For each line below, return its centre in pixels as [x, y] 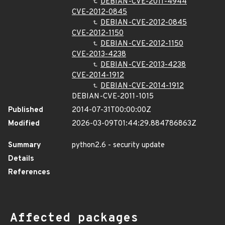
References [29, 173]
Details [21, 159]
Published [26, 110]
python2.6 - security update [118, 145]
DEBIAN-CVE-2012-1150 [142, 44]
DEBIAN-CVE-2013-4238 [143, 65]
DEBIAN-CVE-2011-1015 [113, 97]
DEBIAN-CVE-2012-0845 [144, 23]
